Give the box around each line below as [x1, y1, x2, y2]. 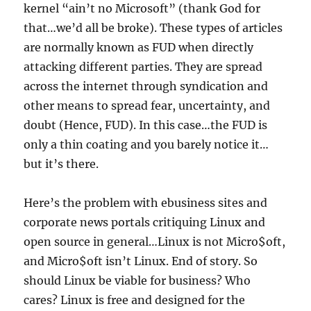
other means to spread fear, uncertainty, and [24, 99, 271, 113]
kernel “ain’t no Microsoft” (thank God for [24, 1, 261, 16]
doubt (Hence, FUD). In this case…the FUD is [24, 118, 268, 133]
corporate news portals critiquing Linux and [24, 215, 266, 230]
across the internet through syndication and [24, 79, 269, 94]
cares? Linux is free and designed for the [24, 293, 246, 308]
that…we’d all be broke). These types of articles [24, 21, 283, 35]
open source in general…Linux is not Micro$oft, [24, 235, 286, 249]
